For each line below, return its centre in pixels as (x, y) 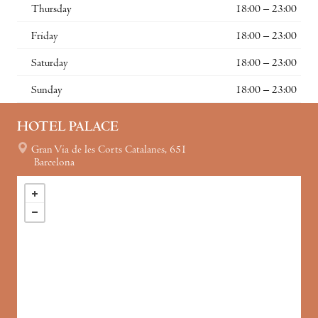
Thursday (51, 10)
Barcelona (54, 163)
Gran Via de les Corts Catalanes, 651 (109, 150)
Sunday (47, 91)
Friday (45, 37)
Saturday (50, 64)
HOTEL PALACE (68, 128)
